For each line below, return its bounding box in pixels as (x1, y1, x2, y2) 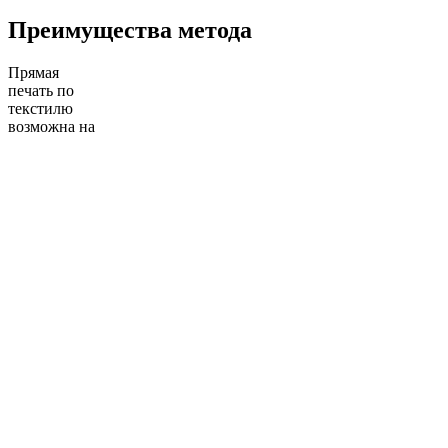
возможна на (8, 117, 95, 135)
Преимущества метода (8, 16, 252, 43)
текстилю (8, 99, 73, 117)
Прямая (8, 63, 59, 81)
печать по (8, 81, 74, 99)
